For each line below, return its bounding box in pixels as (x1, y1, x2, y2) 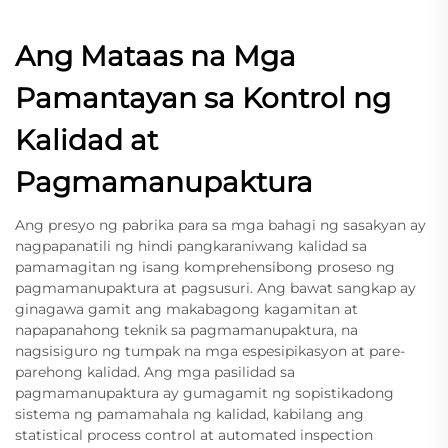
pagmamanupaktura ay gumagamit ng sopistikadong (15, 383, 394, 402)
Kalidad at (15, 122, 158, 157)
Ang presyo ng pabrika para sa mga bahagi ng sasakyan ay (15, 215, 426, 234)
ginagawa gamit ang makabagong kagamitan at (15, 299, 358, 318)
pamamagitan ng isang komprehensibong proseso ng (15, 257, 395, 276)
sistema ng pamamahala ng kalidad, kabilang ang (15, 404, 364, 423)
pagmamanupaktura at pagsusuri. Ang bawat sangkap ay (15, 278, 416, 297)
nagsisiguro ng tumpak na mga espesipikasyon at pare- (15, 341, 405, 360)
